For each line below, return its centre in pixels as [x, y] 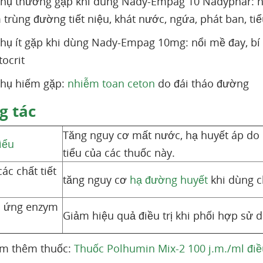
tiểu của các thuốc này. [119, 153]
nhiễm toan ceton [111, 83]
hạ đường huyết [169, 180]
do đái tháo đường [202, 83]
